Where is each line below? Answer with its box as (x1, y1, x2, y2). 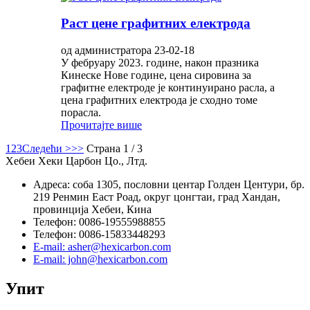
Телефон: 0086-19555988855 (33, 216, 165, 228)
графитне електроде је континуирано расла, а (61, 82, 275, 94)
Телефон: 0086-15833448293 (33, 228, 165, 241)
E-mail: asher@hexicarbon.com (33, 241, 171, 253)
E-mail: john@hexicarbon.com (33, 253, 167, 266)
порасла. (61, 107, 101, 119)
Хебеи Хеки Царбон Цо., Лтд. (6, 155, 147, 167)
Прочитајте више (61, 119, 142, 131)
